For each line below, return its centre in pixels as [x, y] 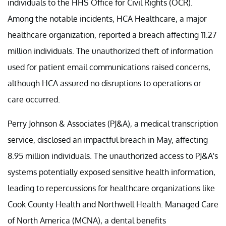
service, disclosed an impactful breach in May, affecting [108, 139]
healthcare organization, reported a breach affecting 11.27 [112, 35]
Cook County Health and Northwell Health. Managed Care [113, 204]
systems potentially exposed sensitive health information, [111, 172]
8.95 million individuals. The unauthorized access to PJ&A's [113, 156]
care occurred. [34, 99]
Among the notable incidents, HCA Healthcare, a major [107, 18]
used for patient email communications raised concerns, [109, 67]
